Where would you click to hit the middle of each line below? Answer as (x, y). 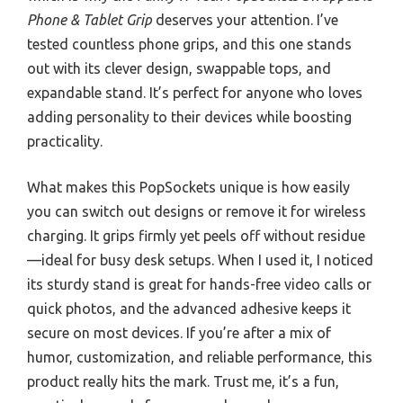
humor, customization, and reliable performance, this (200, 358)
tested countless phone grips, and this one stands (189, 45)
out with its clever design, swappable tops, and (179, 69)
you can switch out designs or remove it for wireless (197, 212)
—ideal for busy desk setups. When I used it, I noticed (200, 260)
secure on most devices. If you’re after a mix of (179, 333)
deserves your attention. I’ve (245, 20)
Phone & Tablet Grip (90, 20)
